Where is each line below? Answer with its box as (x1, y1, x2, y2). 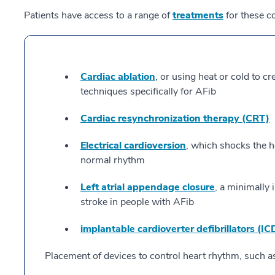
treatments (172, 9, 223, 23)
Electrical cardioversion (80, 139, 186, 153)
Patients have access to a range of (24, 9, 172, 23)
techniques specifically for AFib (80, 85, 216, 99)
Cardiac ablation (80, 70, 155, 84)
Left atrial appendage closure (80, 180, 215, 195)
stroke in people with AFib (80, 195, 194, 209)
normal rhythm (80, 153, 145, 168)
